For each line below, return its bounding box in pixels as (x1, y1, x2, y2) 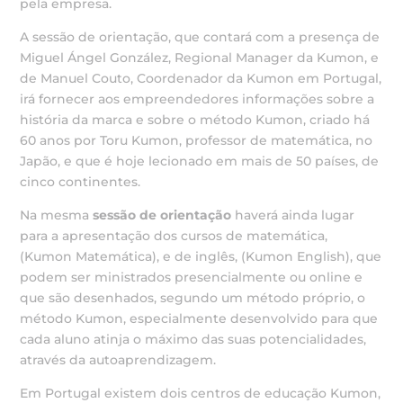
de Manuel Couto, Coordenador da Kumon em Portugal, (20, 70, 382, 86)
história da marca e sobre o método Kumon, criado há (20, 112, 371, 128)
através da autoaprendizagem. (20, 352, 217, 368)
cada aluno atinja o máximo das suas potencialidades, (20, 331, 367, 347)
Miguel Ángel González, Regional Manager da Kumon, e (20, 49, 380, 66)
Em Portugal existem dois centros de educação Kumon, (20, 385, 381, 401)
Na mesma (20, 207, 94, 223)
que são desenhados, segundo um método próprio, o (20, 290, 366, 306)
